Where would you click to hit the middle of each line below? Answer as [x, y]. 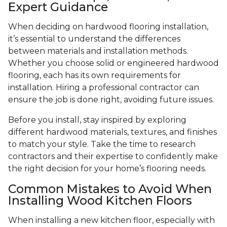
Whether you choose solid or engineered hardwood [113, 63]
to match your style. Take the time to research [102, 144]
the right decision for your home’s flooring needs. [107, 169]
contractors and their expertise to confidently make [113, 157]
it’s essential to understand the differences [94, 39]
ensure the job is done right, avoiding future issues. [111, 100]
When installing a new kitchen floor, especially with [111, 220]
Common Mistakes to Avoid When [110, 189]
